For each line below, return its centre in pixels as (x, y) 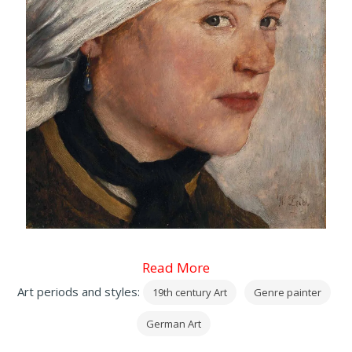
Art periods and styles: (80, 292)
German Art (174, 324)
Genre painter (287, 293)
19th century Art (189, 293)
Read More (176, 268)
